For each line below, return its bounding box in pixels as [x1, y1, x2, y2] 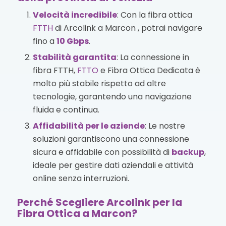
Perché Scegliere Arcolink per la [17, 195, 182, 209]
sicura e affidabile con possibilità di [32, 146, 172, 158]
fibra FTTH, [32, 64, 77, 76]
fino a [32, 35, 56, 47]
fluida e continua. [32, 103, 99, 116]
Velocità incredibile [32, 9, 117, 21]
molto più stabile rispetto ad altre [32, 77, 166, 89]
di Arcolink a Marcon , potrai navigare [52, 22, 202, 34]
